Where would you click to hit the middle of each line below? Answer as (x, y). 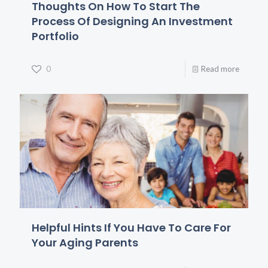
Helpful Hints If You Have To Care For (131, 228)
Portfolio (55, 36)
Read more (220, 69)
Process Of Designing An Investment (132, 22)
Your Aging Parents (85, 243)
